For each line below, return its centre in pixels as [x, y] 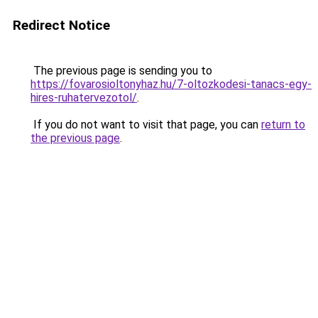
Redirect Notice [61, 25]
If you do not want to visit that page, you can [146, 125]
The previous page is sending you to [121, 71]
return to [283, 125]
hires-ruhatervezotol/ [84, 98]
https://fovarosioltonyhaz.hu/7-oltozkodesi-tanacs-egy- [171, 84]
